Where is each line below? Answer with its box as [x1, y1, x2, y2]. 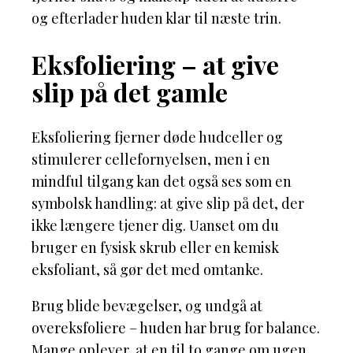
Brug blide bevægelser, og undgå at [32, 296, 262, 316]
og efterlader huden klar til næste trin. [32, 9, 281, 28]
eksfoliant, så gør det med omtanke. [32, 260, 263, 280]
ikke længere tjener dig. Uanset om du [32, 216, 279, 236]
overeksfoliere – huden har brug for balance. [32, 318, 320, 338]
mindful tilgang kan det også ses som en [32, 172, 292, 191]
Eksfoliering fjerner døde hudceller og [32, 128, 283, 147]
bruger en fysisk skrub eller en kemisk [32, 238, 279, 258]
